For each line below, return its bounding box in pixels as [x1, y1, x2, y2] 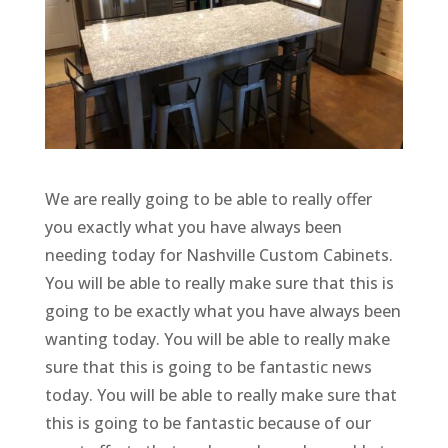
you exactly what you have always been [44, 216, 342, 239]
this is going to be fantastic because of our [44, 412, 371, 435]
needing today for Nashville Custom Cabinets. [44, 244, 393, 267]
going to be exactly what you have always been [44, 300, 401, 323]
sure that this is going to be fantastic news [44, 356, 372, 379]
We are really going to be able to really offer [44, 188, 372, 211]
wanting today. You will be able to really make [44, 328, 390, 351]
